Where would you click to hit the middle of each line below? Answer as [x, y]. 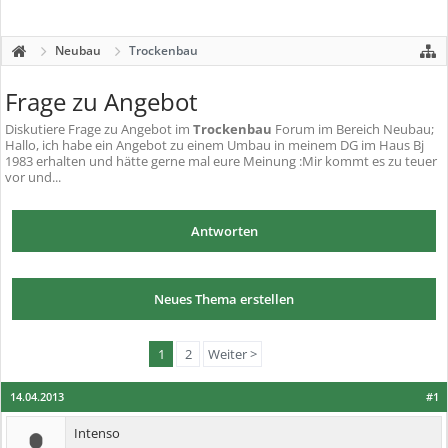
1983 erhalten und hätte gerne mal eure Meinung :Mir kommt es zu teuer [221, 161]
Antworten [224, 231]
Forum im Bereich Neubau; [353, 129]
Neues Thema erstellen [224, 299]
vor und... [33, 177]
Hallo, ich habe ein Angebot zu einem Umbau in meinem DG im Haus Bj [214, 145]
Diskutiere [36, 129]
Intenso [97, 433]
